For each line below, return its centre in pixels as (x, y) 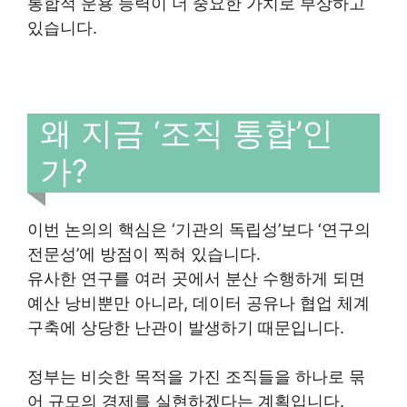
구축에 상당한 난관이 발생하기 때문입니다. (186, 328)
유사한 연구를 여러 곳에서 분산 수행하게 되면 (196, 279)
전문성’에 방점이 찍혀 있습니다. (144, 254)
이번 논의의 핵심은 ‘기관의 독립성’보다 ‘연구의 (199, 230)
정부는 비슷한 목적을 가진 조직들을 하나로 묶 (196, 377)
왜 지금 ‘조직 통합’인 (187, 132)
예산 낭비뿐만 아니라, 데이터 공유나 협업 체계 (199, 303)
